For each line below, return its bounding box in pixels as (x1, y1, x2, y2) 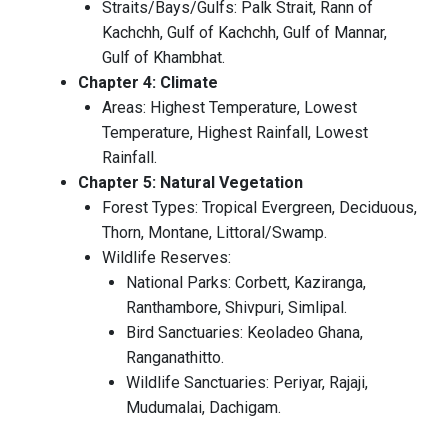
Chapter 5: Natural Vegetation (78, 173, 303, 193)
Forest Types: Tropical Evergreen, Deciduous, (102, 198, 417, 218)
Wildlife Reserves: (102, 248, 231, 268)
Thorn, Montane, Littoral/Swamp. (102, 223, 327, 243)
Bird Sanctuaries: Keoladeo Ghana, (126, 323, 363, 343)
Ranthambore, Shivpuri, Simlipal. (126, 298, 347, 318)
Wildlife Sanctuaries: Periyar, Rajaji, (126, 373, 368, 393)
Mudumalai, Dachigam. (126, 398, 281, 418)
